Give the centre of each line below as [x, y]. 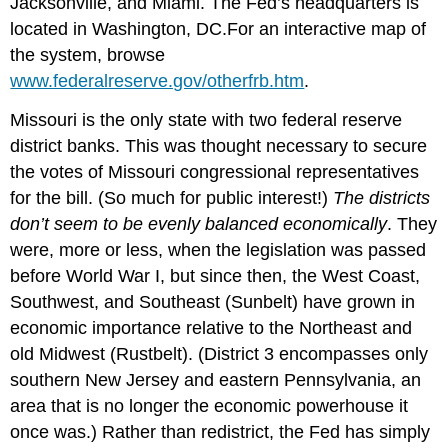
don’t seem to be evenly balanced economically [199, 223]
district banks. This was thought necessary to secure [219, 145]
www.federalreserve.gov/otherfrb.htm [157, 80]
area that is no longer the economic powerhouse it [209, 405]
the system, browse [88, 54]
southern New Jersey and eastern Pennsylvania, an [216, 379]
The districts [382, 197]
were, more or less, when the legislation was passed [218, 249]
